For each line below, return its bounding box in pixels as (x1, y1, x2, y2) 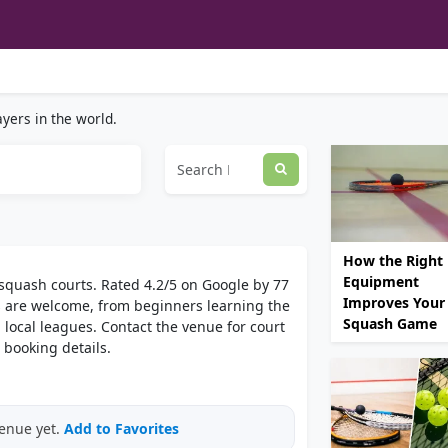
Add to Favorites (64, 419, 179, 438)
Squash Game (343, 314, 437, 334)
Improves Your (343, 293, 445, 313)
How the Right (343, 251, 443, 271)
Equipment (343, 272, 419, 292)
